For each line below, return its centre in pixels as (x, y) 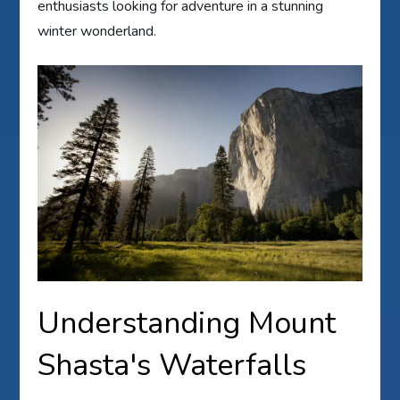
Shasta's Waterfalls (172, 366)
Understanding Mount (187, 324)
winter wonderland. (97, 32)
